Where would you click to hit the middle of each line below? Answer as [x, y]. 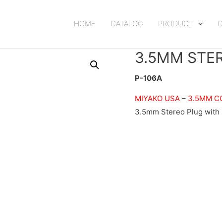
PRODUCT [176, 24]
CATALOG [127, 24]
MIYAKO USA [157, 98]
